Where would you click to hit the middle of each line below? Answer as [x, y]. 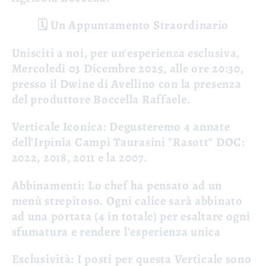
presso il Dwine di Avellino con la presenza [126, 83]
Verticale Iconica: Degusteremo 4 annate [121, 127]
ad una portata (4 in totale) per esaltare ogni [131, 216]
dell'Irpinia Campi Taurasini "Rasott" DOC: [128, 142]
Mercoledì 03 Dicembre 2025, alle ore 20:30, [128, 68]
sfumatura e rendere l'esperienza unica [116, 231]
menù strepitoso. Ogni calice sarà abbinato [127, 200]
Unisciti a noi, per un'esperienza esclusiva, [126, 53]
